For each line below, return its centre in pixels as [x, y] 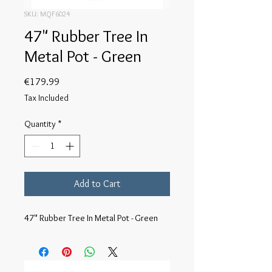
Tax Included [46, 98]
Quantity [40, 124]
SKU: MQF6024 [47, 14]
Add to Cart [97, 184]
